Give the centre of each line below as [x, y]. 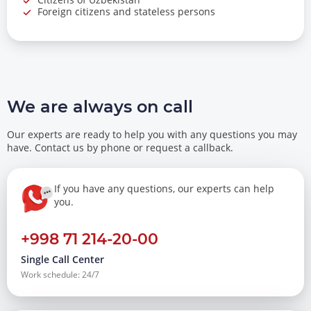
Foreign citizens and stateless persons [126, 12]
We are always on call [100, 107]
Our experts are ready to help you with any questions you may [152, 135]
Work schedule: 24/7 [60, 275]
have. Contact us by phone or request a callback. [120, 148]
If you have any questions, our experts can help [164, 189]
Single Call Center [62, 260]
